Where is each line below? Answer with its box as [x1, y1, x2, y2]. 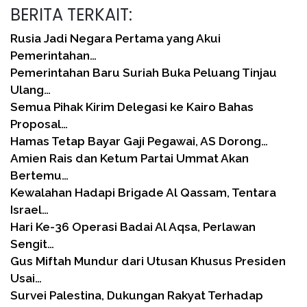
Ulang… [10, 82, 51, 97]
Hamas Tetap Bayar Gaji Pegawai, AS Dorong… [10, 134, 268, 148]
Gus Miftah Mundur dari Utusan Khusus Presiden [10, 254, 286, 268]
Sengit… [10, 236, 54, 251]
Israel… [10, 202, 49, 217]
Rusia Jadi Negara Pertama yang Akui [10, 31, 221, 45]
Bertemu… [10, 168, 69, 182]
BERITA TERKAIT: [10, 3, 132, 26]
